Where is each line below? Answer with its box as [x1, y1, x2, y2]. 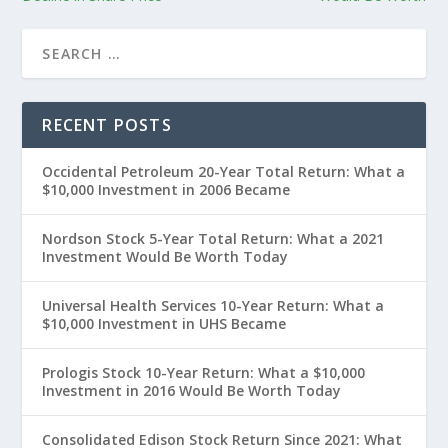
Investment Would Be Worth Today [42, 246, 289, 266]
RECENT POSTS [42, 113, 172, 136]
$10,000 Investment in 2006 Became [42, 179, 291, 199]
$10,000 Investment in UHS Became [42, 313, 287, 333]
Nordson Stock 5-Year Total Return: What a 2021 [42, 228, 385, 248]
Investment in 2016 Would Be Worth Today [42, 380, 342, 400]
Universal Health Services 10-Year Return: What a [42, 295, 385, 315]
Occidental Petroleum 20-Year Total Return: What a [42, 161, 406, 181]
